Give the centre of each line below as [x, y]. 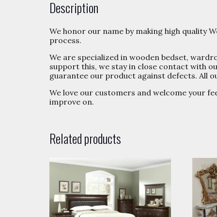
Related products [85, 139]
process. [65, 40]
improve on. [72, 102]
